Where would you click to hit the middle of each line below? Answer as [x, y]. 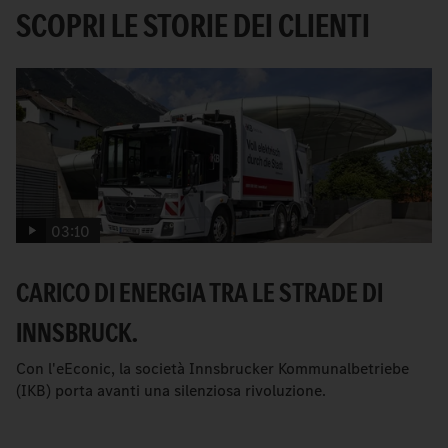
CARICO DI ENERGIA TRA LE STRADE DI [199, 293]
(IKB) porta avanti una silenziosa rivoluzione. [171, 391]
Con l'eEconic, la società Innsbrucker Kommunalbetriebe [212, 369]
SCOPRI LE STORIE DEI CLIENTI [193, 25]
